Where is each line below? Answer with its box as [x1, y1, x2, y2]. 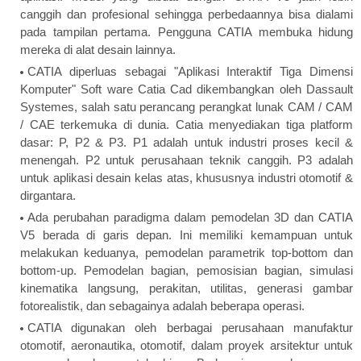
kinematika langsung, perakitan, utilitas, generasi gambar [20, 281, 353, 296]
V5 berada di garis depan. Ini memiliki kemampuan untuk [20, 228, 353, 243]
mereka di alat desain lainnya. [20, 43, 176, 57]
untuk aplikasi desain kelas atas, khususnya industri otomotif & [20, 171, 353, 185]
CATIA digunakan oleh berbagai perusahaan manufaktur [27, 321, 353, 335]
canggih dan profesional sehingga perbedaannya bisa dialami [20, 7, 353, 22]
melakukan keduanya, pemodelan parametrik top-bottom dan [20, 246, 353, 260]
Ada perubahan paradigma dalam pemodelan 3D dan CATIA [27, 210, 353, 225]
